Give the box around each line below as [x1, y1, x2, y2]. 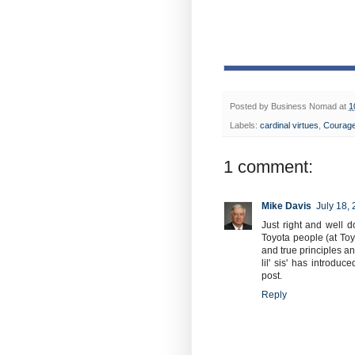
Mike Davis [261, 200, 311, 212]
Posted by [230, 101, 271, 111]
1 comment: [223, 157, 313, 177]
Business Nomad [271, 101, 337, 111]
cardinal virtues [260, 120, 319, 131]
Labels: [230, 120, 260, 131]
